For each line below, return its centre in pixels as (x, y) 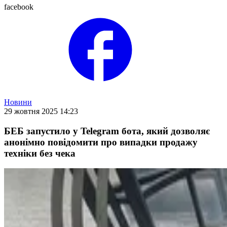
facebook (19, 7)
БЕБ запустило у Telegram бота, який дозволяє (107, 131)
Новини (18, 102)
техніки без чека (40, 153)
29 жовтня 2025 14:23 (41, 111)
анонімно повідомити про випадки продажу (101, 142)
